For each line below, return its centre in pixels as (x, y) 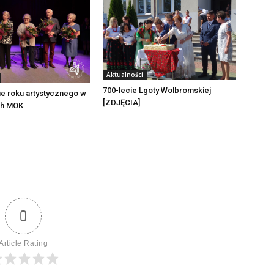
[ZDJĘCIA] (121, 102)
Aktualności (125, 74)
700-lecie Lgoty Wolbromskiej (157, 90)
